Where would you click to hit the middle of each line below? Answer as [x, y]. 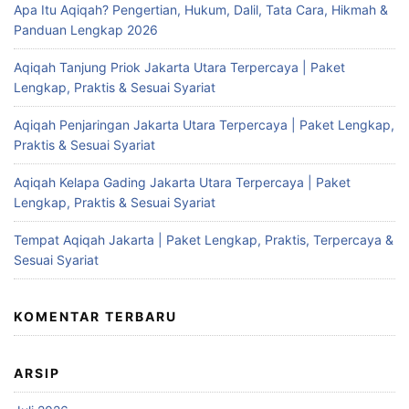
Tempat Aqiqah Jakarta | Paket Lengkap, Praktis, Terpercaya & [204, 240]
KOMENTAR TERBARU [95, 317]
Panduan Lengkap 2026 [86, 30]
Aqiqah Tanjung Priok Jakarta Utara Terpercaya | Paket [179, 68]
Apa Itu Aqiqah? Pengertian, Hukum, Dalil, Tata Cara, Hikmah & [201, 10]
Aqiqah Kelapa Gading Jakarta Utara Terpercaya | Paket [182, 183]
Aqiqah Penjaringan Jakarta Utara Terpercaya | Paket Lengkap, [204, 125]
